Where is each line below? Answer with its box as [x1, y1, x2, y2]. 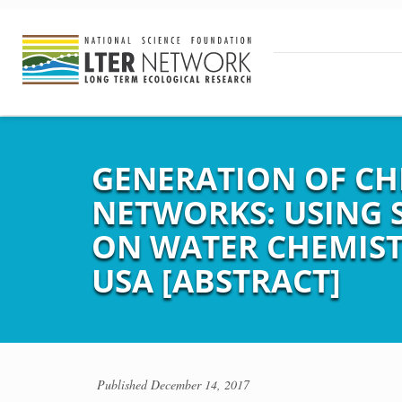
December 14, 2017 [151, 376, 249, 393]
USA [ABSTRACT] [92, 259, 341, 301]
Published [97, 376, 151, 393]
